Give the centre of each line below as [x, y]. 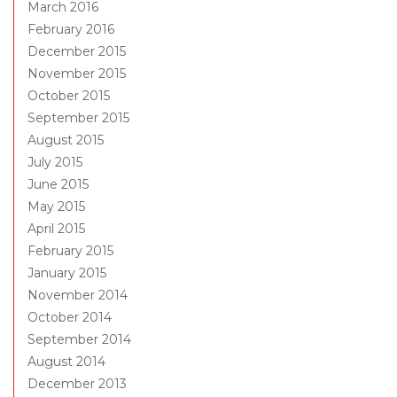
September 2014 [79, 340]
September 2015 [78, 118]
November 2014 [78, 296]
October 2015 [69, 96]
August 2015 [66, 140]
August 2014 [66, 362]
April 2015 [56, 229]
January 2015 [67, 273]
